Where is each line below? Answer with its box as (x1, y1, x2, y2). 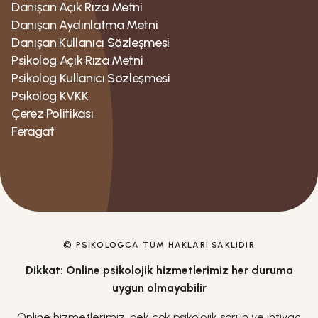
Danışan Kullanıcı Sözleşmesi (11, 35, 170, 50)
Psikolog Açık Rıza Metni (11, 53, 143, 68)
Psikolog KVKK (11, 88, 89, 104)
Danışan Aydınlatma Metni (11, 17, 158, 33)
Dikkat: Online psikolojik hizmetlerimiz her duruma (25, 263, 293, 277)
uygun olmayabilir (111, 281, 207, 295)
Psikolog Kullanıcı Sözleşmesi (11, 70, 170, 86)
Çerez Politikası (11, 106, 94, 121)
